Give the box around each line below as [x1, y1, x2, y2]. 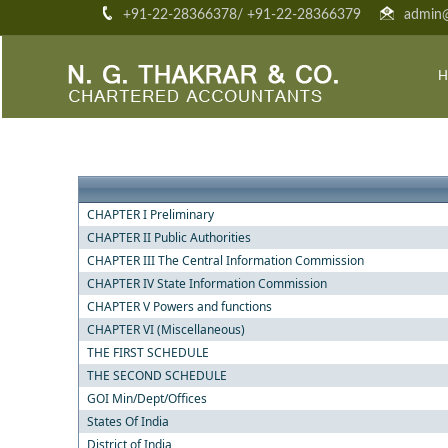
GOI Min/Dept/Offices [86, 390, 207, 407]
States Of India [86, 413, 169, 430]
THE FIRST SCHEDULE [86, 344, 209, 361]
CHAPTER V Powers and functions [86, 298, 272, 315]
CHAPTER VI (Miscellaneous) [86, 321, 245, 338]
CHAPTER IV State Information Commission [86, 275, 327, 292]
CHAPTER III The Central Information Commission [86, 252, 364, 269]
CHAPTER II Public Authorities [86, 229, 251, 246]
